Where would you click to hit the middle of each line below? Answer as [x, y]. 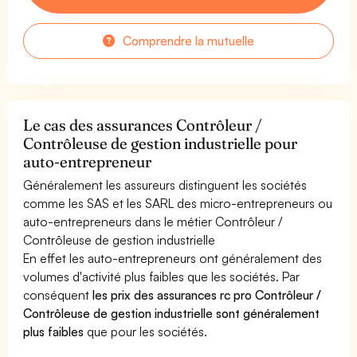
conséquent [58, 294]
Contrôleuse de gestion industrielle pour [161, 143]
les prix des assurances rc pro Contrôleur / [207, 294]
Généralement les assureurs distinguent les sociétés [165, 184]
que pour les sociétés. [146, 331]
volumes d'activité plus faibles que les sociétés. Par [162, 276]
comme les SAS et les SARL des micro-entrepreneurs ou [178, 203]
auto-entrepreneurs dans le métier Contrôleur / [153, 221]
